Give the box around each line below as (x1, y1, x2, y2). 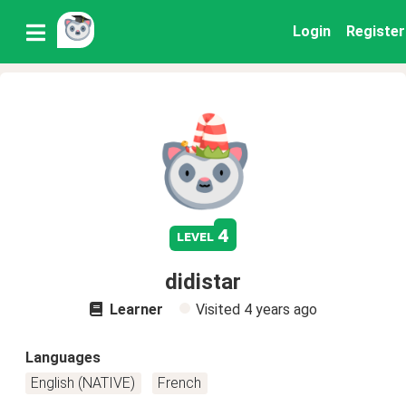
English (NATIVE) (31, 374, 136, 391)
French (158, 374, 202, 391)
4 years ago (243, 301, 317, 318)
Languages (25, 349, 101, 366)
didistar (165, 269, 241, 295)
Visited (195, 301, 244, 318)
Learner (105, 301, 163, 318)
